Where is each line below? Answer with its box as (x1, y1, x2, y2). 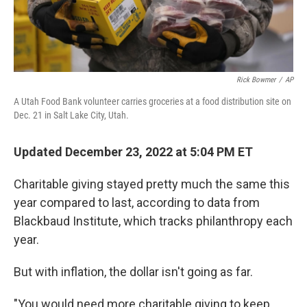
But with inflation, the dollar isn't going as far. (14, 265, 253, 280)
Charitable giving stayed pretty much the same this (14, 177, 290, 192)
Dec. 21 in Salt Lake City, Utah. (14, 110, 129, 121)
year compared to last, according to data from (14, 195, 260, 210)
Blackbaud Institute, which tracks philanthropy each (14, 214, 293, 229)
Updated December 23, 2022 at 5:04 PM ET (14, 145, 253, 160)
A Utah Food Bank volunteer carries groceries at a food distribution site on (14, 96, 291, 108)
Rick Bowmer (236, 75, 275, 85)
